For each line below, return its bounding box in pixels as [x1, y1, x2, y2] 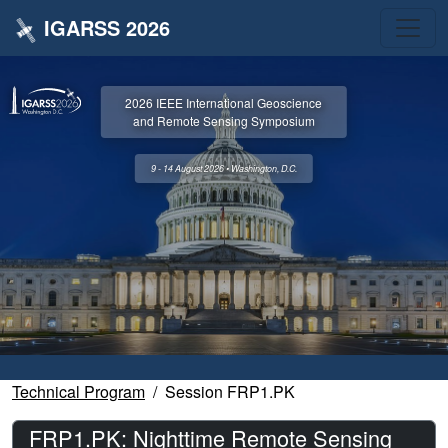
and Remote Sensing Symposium [132, 112, 315, 130]
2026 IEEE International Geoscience [125, 94, 323, 112]
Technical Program [12, 379, 145, 403]
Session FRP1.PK [165, 379, 295, 403]
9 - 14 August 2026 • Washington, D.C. [150, 162, 297, 176]
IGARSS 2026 [43, 13, 170, 42]
